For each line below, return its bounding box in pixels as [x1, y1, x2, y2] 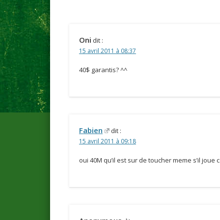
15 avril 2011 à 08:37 [79, 46, 136, 55]
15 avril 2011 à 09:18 [79, 137, 136, 145]
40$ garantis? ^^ [79, 65, 127, 74]
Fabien [79, 125, 103, 135]
